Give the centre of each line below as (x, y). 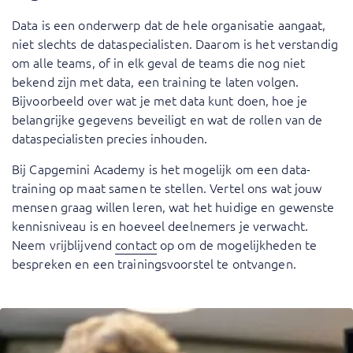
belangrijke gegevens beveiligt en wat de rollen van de (167, 119)
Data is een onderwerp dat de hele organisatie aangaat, (169, 25)
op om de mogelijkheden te (237, 245)
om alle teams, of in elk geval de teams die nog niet (159, 63)
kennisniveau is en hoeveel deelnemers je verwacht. (160, 226)
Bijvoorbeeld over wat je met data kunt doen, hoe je (160, 100)
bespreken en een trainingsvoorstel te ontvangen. (154, 264)
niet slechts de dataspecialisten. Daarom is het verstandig (175, 44)
